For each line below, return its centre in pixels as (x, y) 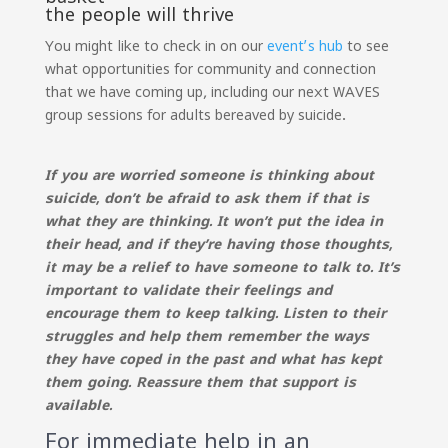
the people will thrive (139, 15)
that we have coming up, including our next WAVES (212, 92)
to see (367, 46)
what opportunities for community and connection (210, 69)
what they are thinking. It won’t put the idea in (213, 221)
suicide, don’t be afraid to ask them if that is (206, 198)
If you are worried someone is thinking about (209, 175)
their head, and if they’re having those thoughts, (218, 244)
